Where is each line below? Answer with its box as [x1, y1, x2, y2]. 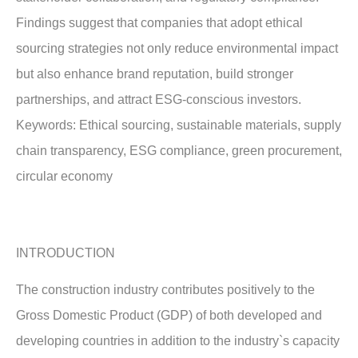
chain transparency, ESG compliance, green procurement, [16, 143, 342, 157]
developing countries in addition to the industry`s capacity [16, 334, 340, 348]
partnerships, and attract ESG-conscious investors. [16, 92, 301, 106]
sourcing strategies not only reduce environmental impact [16, 41, 338, 55]
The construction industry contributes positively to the [16, 283, 315, 297]
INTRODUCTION [16, 245, 115, 260]
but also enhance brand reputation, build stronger [16, 66, 293, 81]
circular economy [16, 169, 113, 183]
